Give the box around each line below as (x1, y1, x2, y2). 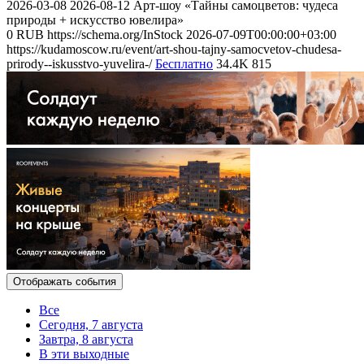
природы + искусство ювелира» (6, 12, 184, 27)
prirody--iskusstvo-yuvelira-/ (6, 56, 152, 71)
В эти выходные (39, 346, 129, 361)
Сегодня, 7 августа (39, 317, 143, 331)
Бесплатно (155, 56, 213, 71)
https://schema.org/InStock (47, 27, 183, 41)
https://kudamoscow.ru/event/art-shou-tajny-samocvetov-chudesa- (6, 41, 341, 56)
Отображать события (13, 275, 116, 288)
